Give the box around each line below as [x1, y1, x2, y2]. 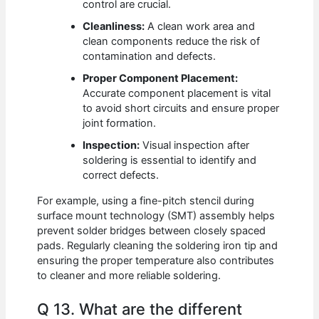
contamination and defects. [83, 50, 216, 63]
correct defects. [83, 169, 159, 182]
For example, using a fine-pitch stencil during [37, 194, 255, 208]
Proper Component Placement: [83, 72, 239, 85]
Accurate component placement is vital [83, 87, 271, 100]
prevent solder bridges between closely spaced [37, 224, 266, 238]
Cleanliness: [83, 20, 145, 33]
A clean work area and [145, 20, 256, 33]
